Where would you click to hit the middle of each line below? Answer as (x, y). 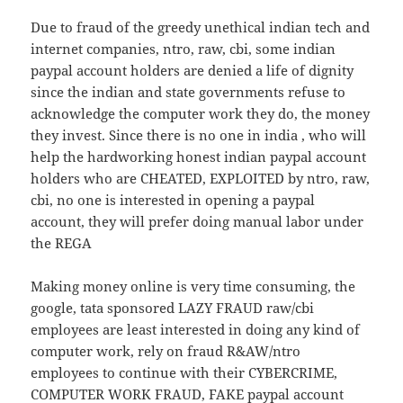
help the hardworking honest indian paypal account (199, 156)
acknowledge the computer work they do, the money (201, 113)
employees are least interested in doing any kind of (196, 329)
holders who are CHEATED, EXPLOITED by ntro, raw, (201, 178)
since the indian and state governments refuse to (188, 91)
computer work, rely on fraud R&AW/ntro (166, 350)
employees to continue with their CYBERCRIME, (184, 372)
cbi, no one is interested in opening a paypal (173, 199)
